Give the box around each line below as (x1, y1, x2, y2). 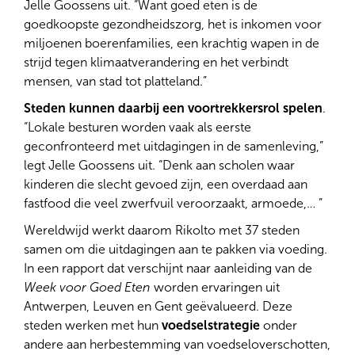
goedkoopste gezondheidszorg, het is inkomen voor (24, 17, 322, 31)
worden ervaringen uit (151, 280, 280, 294)
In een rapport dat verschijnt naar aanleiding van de (24, 261, 312, 275)
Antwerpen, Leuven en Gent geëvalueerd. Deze (24, 299, 292, 313)
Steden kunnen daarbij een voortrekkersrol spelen (24, 101, 323, 115)
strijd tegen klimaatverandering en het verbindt (24, 55, 288, 69)
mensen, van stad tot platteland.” (24, 74, 207, 88)
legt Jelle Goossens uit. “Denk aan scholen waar (24, 158, 295, 172)
